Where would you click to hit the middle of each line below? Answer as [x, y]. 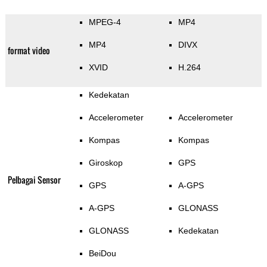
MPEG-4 [105, 22]
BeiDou [102, 254]
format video [29, 51]
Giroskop [105, 163]
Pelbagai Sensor [34, 180]
